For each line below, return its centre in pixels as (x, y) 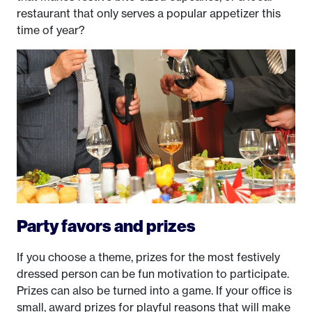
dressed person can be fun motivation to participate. (153, 273)
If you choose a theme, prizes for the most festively (148, 257)
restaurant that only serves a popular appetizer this (149, 13)
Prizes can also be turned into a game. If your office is (154, 290)
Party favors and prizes (106, 225)
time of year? (51, 30)
